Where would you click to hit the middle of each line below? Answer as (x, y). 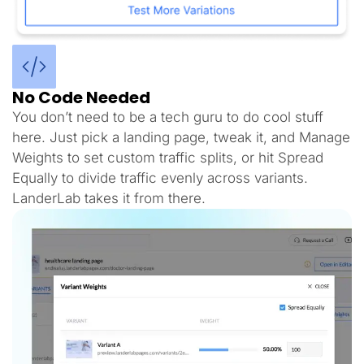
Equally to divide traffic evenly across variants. (160, 178)
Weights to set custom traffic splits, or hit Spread (168, 158)
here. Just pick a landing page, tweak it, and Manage (181, 138)
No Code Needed (81, 98)
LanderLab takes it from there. (109, 199)
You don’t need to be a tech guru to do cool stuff (168, 117)
